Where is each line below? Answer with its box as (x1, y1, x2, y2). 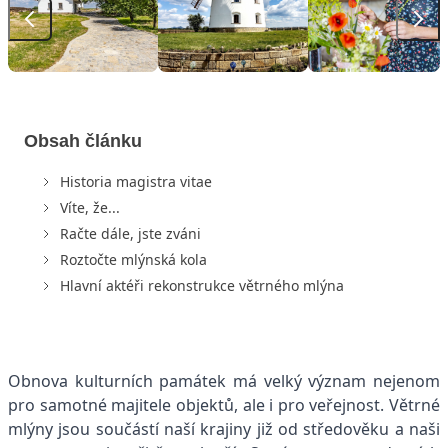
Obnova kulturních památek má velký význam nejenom (8, 369, 440, 392)
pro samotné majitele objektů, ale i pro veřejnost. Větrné (8, 393, 440, 416)
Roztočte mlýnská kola (60, 249, 207, 269)
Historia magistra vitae (60, 171, 212, 191)
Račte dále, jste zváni (60, 223, 201, 243)
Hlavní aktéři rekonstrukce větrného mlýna (60, 275, 344, 295)
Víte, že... (60, 197, 120, 217)
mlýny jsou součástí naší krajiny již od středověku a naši (8, 417, 440, 440)
